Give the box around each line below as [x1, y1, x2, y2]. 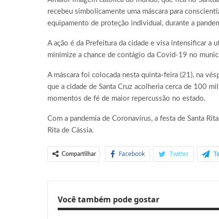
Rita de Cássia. [47, 127, 94, 134]
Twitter [170, 150, 189, 158]
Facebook [119, 150, 145, 158]
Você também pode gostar [58, 194, 159, 205]
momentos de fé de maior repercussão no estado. [47, 95, 206, 103]
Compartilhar [62, 151, 96, 157]
